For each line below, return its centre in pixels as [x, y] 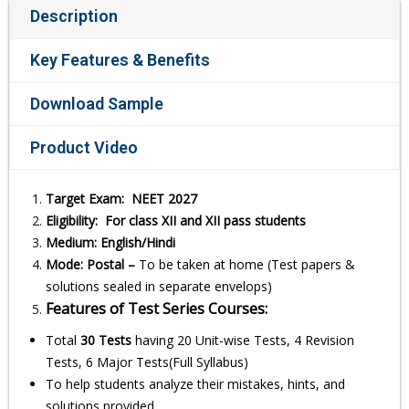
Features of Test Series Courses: [157, 309]
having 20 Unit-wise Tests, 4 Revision [243, 341]
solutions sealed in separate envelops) [159, 287]
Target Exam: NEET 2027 [121, 199]
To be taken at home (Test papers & [247, 265]
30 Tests [106, 341]
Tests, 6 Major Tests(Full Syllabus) [147, 362]
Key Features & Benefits [120, 60]
